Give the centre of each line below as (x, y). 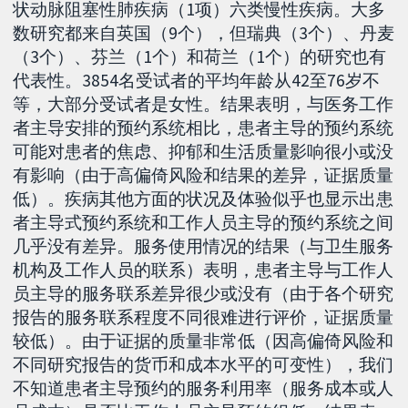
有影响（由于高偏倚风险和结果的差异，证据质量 (204, 175)
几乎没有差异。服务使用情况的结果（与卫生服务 (204, 246)
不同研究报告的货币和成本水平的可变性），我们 (204, 365)
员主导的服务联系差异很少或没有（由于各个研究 (204, 294)
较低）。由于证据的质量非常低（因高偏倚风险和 (204, 341)
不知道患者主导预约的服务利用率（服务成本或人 (204, 388)
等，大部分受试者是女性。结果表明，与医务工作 (204, 104)
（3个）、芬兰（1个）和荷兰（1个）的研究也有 (200, 57)
